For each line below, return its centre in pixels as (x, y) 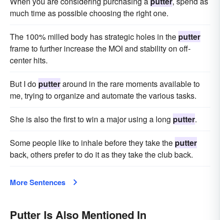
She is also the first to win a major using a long (91, 119)
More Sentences (38, 182)
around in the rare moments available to (130, 84)
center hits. (29, 60)
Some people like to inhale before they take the (92, 143)
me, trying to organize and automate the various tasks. (103, 96)
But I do (24, 84)
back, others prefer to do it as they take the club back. (101, 154)
